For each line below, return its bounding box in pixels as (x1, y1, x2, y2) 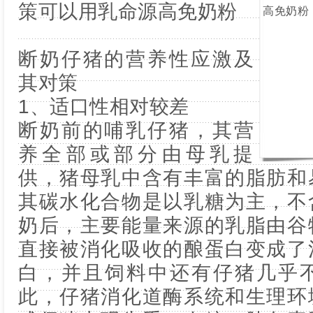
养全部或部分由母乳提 (18, 143, 254, 165)
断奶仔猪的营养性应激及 (18, 48, 254, 70)
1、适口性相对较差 (18, 96, 189, 117)
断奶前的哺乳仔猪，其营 (18, 119, 254, 141)
